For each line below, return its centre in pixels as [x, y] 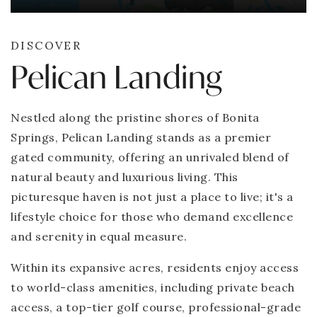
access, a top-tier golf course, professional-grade [156, 307]
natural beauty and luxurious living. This [125, 177]
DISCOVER [46, 45]
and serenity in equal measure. [100, 236]
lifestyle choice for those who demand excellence [152, 217]
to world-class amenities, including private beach [153, 287]
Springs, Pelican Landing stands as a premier [141, 137]
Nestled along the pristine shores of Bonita [135, 117]
